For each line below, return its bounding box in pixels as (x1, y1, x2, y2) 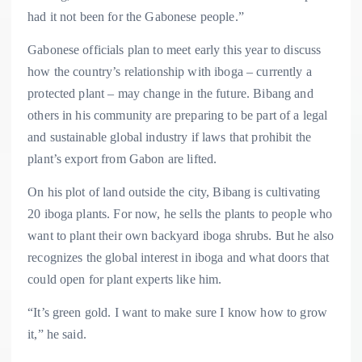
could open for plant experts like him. (27, 272, 222, 287)
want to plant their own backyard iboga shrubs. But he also (27, 229, 335, 243)
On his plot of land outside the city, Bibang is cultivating (27, 185, 321, 200)
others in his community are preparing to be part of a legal (27, 108, 328, 123)
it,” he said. (27, 327, 86, 342)
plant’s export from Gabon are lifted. (27, 152, 217, 166)
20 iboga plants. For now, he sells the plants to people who (27, 207, 333, 221)
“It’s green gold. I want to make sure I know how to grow (27, 305, 327, 320)
